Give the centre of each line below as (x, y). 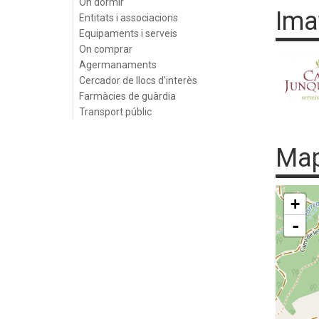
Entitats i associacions (129, 18)
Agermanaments (118, 65)
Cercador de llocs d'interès (138, 80)
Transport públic (115, 112)
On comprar (106, 49)
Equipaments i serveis (128, 33)
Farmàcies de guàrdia (127, 96)
